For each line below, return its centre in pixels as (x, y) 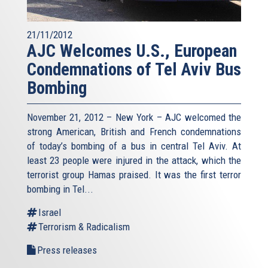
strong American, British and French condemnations (134, 131)
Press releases (67, 250)
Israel (50, 212)
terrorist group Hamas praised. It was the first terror (134, 174)
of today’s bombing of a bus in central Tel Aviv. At (134, 146)
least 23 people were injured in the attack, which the (134, 160)
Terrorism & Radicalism (84, 226)
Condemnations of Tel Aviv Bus (134, 69)
